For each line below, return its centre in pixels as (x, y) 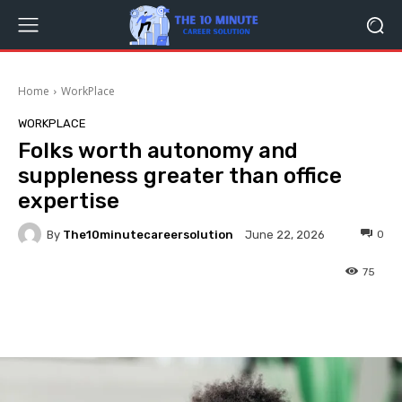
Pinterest (320, 314)
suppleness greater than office (180, 176)
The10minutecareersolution (148, 234)
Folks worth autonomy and (158, 151)
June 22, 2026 (285, 235)
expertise (69, 201)
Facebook (88, 314)
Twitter (207, 314)
